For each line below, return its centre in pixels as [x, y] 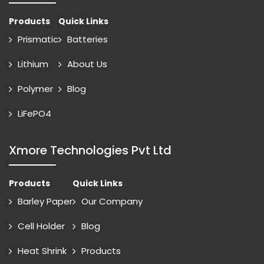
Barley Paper [45, 201]
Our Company [112, 201]
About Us [87, 64]
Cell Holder [41, 226]
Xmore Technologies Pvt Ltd [90, 150]
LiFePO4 [34, 113]
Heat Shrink [42, 251]
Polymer [35, 89]
